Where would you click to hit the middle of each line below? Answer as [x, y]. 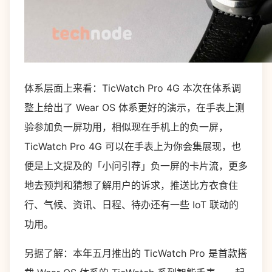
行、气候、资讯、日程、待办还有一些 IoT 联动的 [131, 205]
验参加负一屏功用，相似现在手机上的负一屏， [126, 127]
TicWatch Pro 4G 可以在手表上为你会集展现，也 [133, 146]
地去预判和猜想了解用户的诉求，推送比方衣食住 [131, 185]
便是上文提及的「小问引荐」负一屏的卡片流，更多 [136, 166]
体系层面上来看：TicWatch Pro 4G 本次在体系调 [133, 88]
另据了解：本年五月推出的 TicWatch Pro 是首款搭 [136, 253]
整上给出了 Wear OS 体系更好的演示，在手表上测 [134, 107]
